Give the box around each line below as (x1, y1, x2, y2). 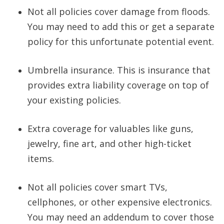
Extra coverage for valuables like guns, (27, 122, 193, 135)
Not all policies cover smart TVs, (27, 181, 167, 193)
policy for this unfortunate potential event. (27, 35, 216, 48)
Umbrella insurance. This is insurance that (27, 64, 210, 76)
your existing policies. (27, 94, 121, 106)
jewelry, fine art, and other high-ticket (27, 137, 191, 150)
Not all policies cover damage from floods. (27, 5, 210, 18)
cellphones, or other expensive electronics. (27, 196, 212, 208)
